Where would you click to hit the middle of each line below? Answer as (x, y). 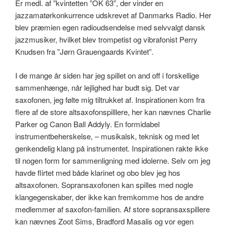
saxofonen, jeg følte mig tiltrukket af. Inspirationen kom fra (110, 99)
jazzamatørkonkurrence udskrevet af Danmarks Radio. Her (113, 15)
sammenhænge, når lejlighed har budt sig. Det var (97, 87)
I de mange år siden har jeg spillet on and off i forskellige (107, 75)
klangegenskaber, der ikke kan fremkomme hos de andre (109, 197)
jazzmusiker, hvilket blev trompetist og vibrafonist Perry (106, 40)
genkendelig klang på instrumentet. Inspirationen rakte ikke (112, 148)
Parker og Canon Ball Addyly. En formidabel (87, 124)
